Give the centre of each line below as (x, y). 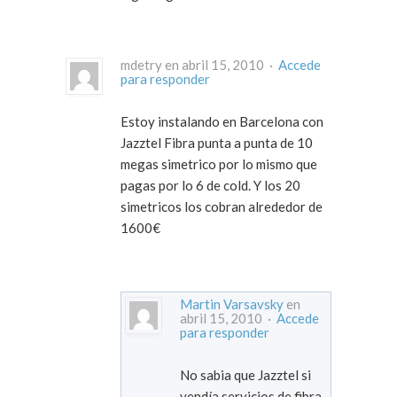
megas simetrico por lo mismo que (219, 164)
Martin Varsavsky (232, 304)
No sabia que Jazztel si (245, 375)
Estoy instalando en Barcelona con (222, 122)
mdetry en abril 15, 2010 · (272, 65)
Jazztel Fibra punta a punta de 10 (217, 143)
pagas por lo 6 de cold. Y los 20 (210, 186)
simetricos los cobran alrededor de (222, 207)
